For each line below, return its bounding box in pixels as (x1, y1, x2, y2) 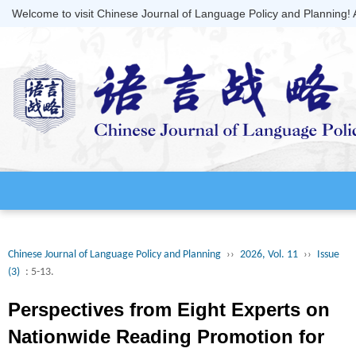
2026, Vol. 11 (240, 249, 298, 261)
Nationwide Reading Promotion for (8, 326, 324, 347)
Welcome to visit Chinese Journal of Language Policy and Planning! (12, 7, 353, 20)
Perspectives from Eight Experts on (8, 299, 330, 320)
